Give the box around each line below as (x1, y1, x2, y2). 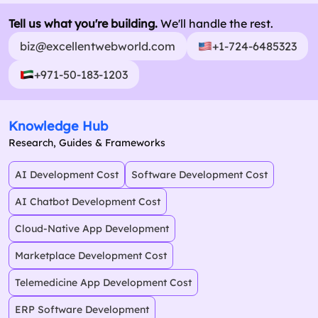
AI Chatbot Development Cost (15, 195, 160, 209)
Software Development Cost (131, 168, 268, 182)
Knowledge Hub (9, 118, 108, 135)
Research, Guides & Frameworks (9, 136, 165, 150)
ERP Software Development (15, 303, 149, 317)
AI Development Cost (15, 168, 119, 182)
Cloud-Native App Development (15, 222, 169, 236)
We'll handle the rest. (158, 16, 273, 31)
